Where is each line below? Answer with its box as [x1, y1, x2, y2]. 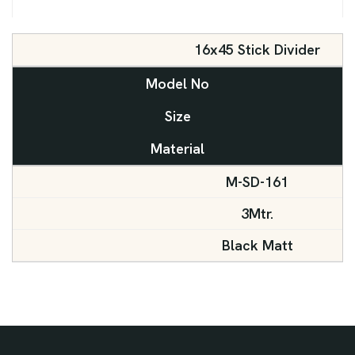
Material [151, 139, 204, 158]
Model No [146, 74, 209, 94]
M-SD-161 [226, 173, 288, 192]
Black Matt [221, 236, 293, 255]
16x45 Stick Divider [194, 40, 320, 59]
